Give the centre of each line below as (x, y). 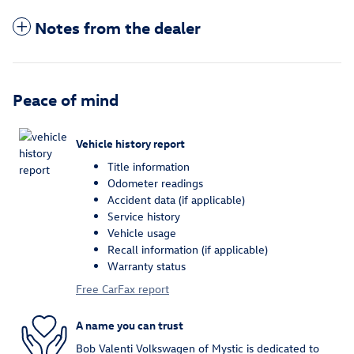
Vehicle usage (142, 233)
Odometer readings (155, 183)
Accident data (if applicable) (176, 200)
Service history (144, 217)
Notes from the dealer (118, 27)
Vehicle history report (130, 143)
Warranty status (147, 266)
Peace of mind (66, 99)
